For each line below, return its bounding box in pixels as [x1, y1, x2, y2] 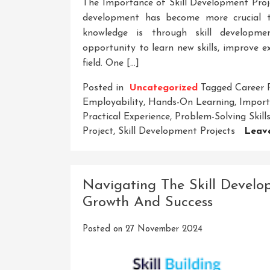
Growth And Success [83, 195, 213, 210]
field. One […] [83, 58, 139, 68]
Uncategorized [130, 83, 198, 93]
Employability [83, 97, 143, 107]
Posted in [83, 83, 127, 93]
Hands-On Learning [148, 97, 234, 107]
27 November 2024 [125, 224, 202, 234]
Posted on [83, 224, 125, 234]
